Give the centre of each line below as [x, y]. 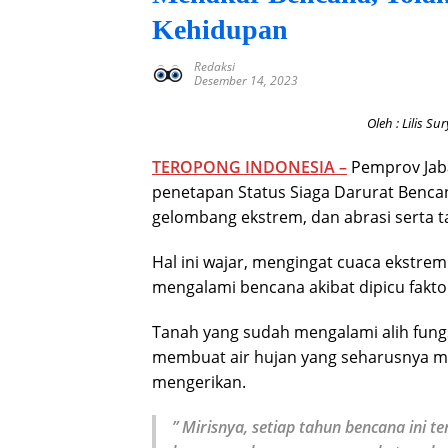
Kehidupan [220, 29]
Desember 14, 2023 [246, 80]
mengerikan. [199, 382]
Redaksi [214, 66]
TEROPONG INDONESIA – [249, 167]
